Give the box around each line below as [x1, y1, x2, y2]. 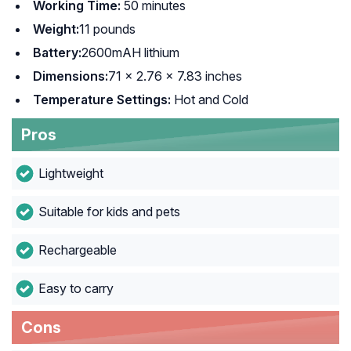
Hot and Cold [174, 92, 248, 108]
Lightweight [38, 165, 103, 182]
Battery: [33, 45, 81, 61]
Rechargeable [38, 242, 117, 259]
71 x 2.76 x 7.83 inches [108, 68, 242, 85]
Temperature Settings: [33, 92, 174, 108]
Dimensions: [33, 68, 108, 85]
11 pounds [79, 21, 136, 38]
